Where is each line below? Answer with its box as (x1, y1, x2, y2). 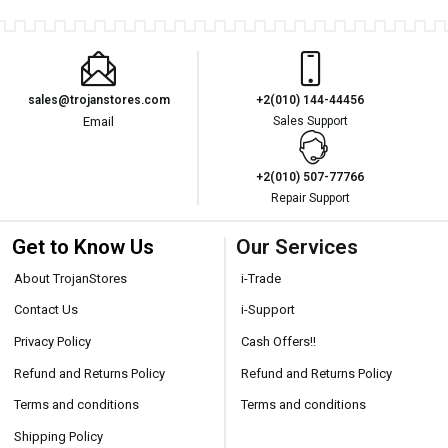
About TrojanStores (14, 270, 128, 286)
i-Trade (241, 270, 281, 286)
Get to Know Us (12, 235, 154, 259)
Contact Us (14, 302, 79, 318)
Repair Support (270, 191, 350, 205)
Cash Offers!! (241, 333, 316, 349)
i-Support (241, 302, 295, 318)
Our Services (236, 235, 358, 259)
